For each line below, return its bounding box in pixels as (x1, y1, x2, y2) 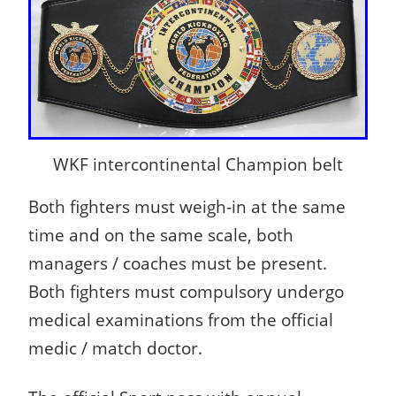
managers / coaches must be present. (28, 252, 327, 275)
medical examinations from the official (28, 308, 333, 331)
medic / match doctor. (28, 337, 202, 360)
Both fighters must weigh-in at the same (28, 195, 346, 218)
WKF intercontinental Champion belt (53, 153, 343, 176)
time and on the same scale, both (28, 224, 293, 247)
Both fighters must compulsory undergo (28, 280, 344, 303)
